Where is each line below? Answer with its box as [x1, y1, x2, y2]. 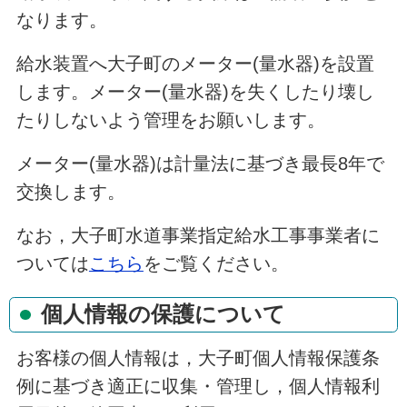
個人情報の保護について [40, 303, 285, 327]
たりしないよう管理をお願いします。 [15, 110, 325, 131]
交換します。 [15, 181, 125, 202]
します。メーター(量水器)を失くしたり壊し [15, 82, 374, 103]
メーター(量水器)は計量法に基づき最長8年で [15, 153, 384, 174]
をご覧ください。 [143, 253, 289, 273]
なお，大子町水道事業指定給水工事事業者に [15, 224, 380, 245]
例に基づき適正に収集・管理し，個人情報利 [15, 375, 380, 396]
